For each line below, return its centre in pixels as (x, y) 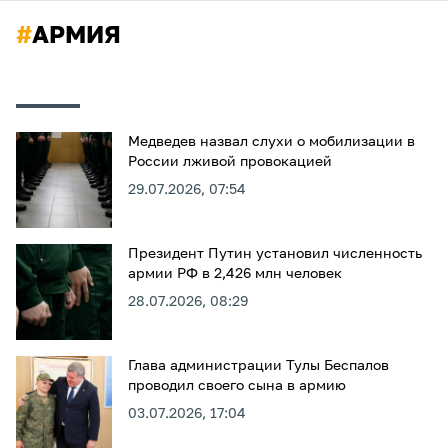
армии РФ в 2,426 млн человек (235, 274)
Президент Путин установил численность (275, 254)
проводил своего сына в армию (237, 386)
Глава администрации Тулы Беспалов (258, 366)
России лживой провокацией (230, 162)
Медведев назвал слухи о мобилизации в (271, 142)
